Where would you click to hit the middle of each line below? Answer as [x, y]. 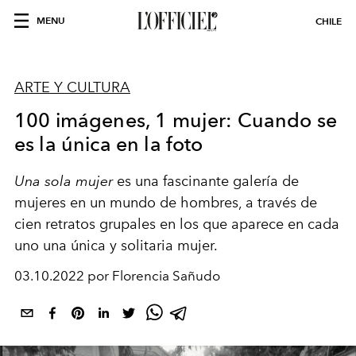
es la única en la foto [109, 144]
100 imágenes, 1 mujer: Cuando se [176, 120]
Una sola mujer [64, 181]
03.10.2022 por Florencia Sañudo [117, 276]
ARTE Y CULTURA [72, 87]
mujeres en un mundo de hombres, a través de [166, 203]
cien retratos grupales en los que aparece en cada [177, 224]
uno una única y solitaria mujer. [116, 246]
